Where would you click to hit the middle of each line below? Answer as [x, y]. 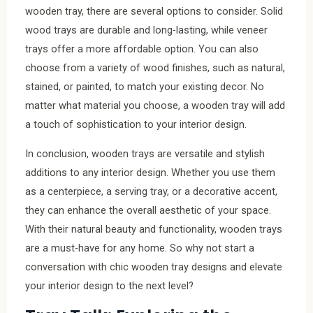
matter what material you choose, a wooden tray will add [155, 106]
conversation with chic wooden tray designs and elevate [154, 267]
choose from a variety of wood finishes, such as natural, [155, 68]
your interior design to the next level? [109, 285]
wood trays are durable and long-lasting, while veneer [146, 30]
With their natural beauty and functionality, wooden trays [154, 229]
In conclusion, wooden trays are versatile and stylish [145, 153]
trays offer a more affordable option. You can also [142, 49]
